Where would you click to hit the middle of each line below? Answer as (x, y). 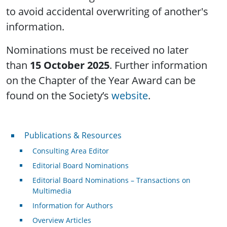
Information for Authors (72, 206)
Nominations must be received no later (97, 50)
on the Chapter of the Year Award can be (101, 81)
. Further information (158, 65)
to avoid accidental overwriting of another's (107, 12)
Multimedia (52, 191)
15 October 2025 (70, 65)
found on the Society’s (59, 96)
